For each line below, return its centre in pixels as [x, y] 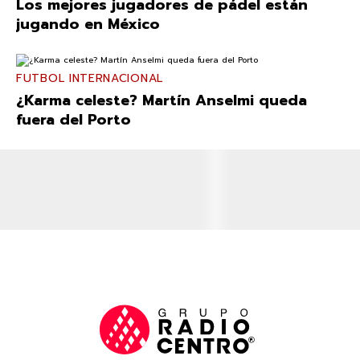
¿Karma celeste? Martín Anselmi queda [162, 100]
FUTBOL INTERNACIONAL [90, 78]
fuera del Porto [74, 119]
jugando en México [88, 24]
